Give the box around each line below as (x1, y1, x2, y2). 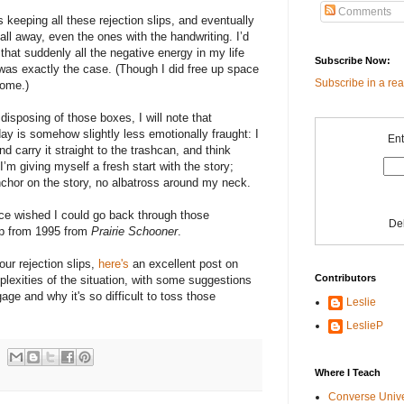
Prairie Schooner (91, 224, 178, 238)
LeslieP (346, 319, 383, 333)
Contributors (315, 272, 376, 284)
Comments (335, 5, 391, 19)
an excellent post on (129, 256, 238, 271)
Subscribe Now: (315, 55, 390, 67)
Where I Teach (315, 367, 381, 379)
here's (98, 256, 129, 271)
